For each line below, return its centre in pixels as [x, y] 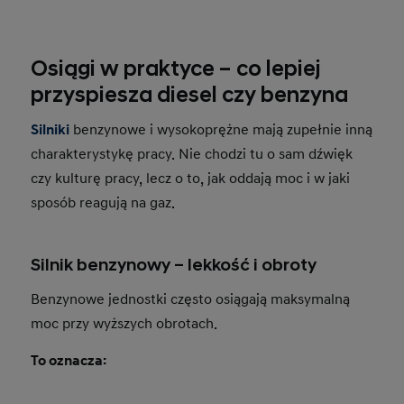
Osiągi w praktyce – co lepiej [176, 70]
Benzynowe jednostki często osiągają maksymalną [191, 300]
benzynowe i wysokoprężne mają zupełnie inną [221, 130]
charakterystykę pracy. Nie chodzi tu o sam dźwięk [192, 155]
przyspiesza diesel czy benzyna [190, 96]
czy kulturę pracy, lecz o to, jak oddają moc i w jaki [191, 179]
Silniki [50, 130]
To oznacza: [69, 361]
